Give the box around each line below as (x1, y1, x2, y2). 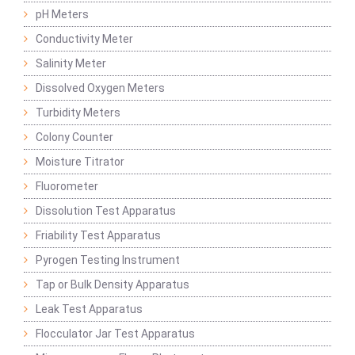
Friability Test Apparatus (36, 229, 161, 242)
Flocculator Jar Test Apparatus (36, 327, 195, 341)
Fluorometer (36, 180, 98, 193)
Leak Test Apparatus (36, 303, 143, 316)
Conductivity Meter (36, 32, 133, 46)
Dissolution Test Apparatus (36, 204, 176, 218)
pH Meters (36, 8, 89, 21)
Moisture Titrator (36, 155, 124, 169)
